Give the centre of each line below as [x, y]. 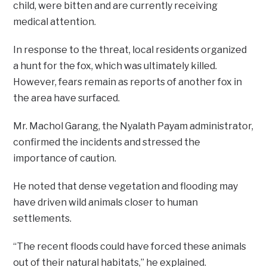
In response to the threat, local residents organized [130, 50]
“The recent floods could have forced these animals [130, 247]
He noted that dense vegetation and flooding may [126, 187]
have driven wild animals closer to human [106, 203]
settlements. [43, 219]
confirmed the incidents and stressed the [107, 142]
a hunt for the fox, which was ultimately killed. [115, 66]
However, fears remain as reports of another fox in [128, 82]
